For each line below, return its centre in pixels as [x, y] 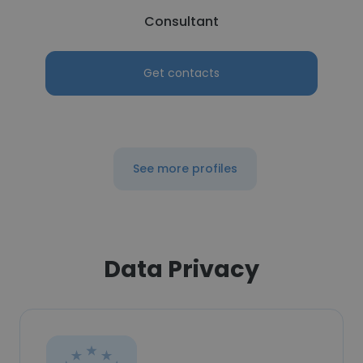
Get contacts [181, 73]
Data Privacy [181, 269]
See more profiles [185, 169]
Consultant [181, 21]
